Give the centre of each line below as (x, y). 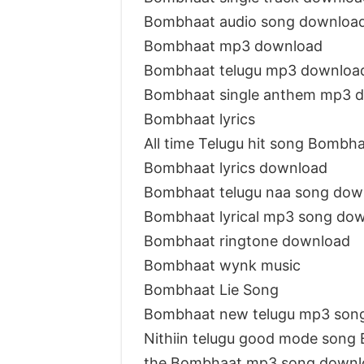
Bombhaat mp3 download (233, 45)
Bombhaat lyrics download (235, 167)
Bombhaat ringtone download (247, 240)
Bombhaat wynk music (222, 265)
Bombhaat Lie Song (211, 289)
